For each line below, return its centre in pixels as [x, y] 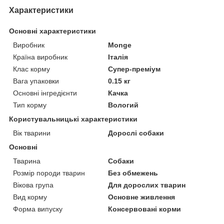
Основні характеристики [52, 31]
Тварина [27, 161]
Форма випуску [38, 209]
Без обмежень [133, 173]
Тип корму [30, 105]
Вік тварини [32, 133]
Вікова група [33, 185]
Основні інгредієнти [45, 93]
